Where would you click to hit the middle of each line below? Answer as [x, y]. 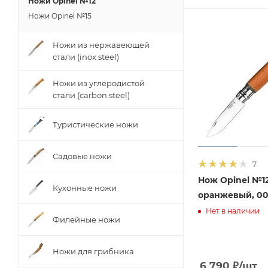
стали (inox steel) [86, 57]
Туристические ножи [95, 124]
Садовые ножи [82, 156]
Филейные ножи [86, 219]
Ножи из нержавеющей [101, 45]
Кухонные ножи [85, 188]
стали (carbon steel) [91, 95]
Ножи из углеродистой [99, 83]
